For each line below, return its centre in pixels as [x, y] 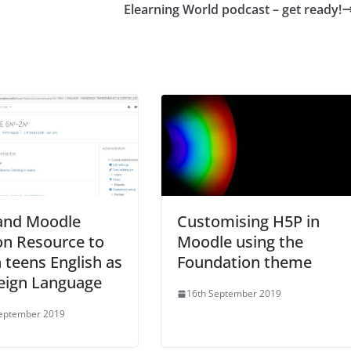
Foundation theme [244, 262]
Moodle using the [240, 242]
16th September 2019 [234, 294]
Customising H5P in [248, 222]
